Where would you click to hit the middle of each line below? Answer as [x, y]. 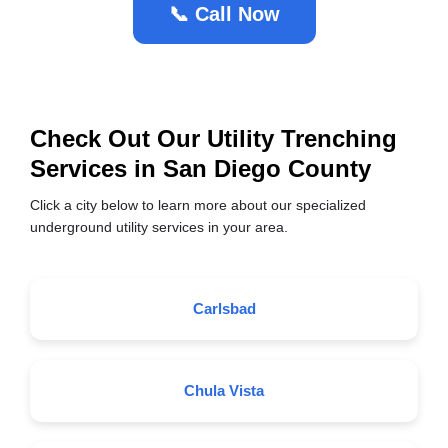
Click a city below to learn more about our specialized [198, 205]
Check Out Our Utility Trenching [213, 138]
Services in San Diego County [200, 168]
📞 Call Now [224, 14]
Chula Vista [224, 390]
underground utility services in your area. [159, 227]
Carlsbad [224, 308]
